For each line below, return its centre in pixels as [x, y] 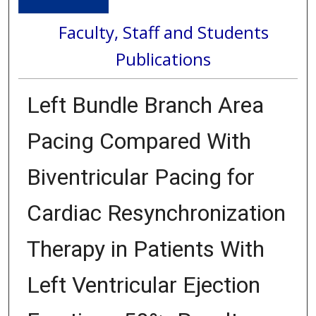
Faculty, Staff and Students [163, 32]
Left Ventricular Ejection [143, 285]
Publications [164, 59]
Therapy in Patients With [145, 249]
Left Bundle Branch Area [145, 105]
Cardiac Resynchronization [156, 213]
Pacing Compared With [139, 141]
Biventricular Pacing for [140, 177]
